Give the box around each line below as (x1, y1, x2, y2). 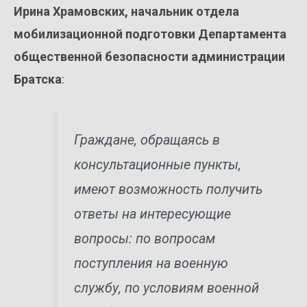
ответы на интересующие (74, 206, 232, 222)
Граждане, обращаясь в (74, 132, 221, 148)
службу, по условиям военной (74, 280, 260, 296)
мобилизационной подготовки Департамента (14, 26, 286, 41)
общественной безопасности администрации (14, 49, 285, 64)
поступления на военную (74, 255, 229, 271)
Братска (14, 71, 62, 86)
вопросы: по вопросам (74, 230, 216, 247)
